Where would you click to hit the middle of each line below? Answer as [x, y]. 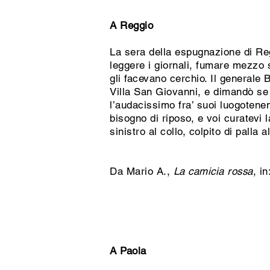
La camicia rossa [213, 171]
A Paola [128, 251]
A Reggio [132, 25]
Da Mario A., [142, 171]
